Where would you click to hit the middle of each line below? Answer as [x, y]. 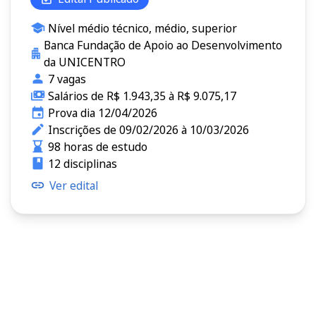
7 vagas [67, 79]
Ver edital [74, 185]
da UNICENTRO [85, 62]
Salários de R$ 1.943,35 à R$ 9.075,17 [142, 96]
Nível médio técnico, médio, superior [142, 28]
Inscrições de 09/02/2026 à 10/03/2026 [148, 129]
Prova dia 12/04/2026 [102, 113]
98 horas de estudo [97, 146]
